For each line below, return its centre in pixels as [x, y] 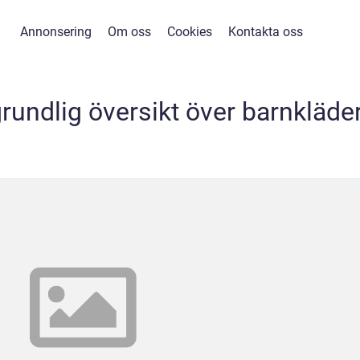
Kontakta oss [265, 32]
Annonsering [55, 32]
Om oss [129, 32]
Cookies [189, 32]
